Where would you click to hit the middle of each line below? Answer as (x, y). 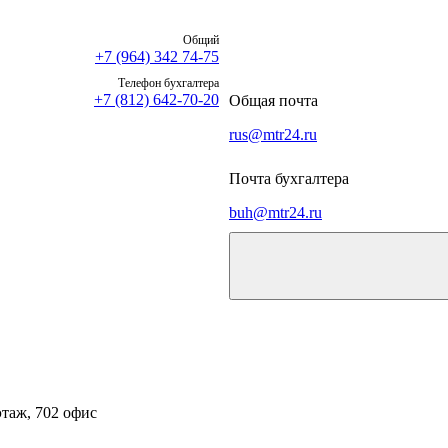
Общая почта (273, 101)
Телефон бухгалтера (168, 83)
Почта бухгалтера (289, 179)
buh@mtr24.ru (275, 213)
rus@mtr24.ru (273, 135)
